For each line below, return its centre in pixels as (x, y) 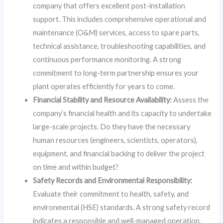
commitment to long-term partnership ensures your (116, 73)
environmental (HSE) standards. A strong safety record (122, 207)
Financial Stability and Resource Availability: (103, 100)
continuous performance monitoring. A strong (107, 59)
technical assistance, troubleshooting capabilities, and (119, 46)
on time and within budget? (76, 167)
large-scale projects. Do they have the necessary (112, 127)
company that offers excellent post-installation (109, 6)
